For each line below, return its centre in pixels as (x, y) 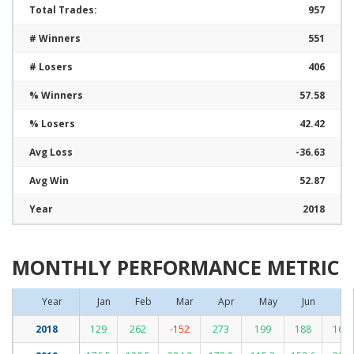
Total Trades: (63, 10)
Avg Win (49, 181)
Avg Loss (51, 152)
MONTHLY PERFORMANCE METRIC (176, 267)
